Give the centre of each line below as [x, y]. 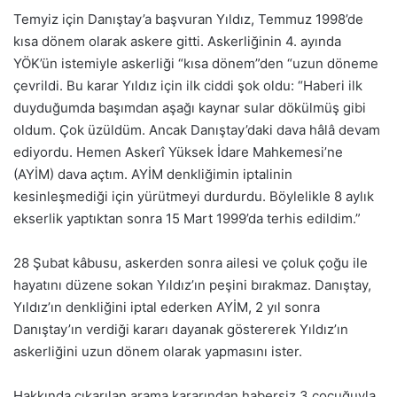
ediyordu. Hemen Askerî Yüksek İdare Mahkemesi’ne [178, 152]
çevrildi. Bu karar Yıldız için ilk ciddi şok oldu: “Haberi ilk [188, 86]
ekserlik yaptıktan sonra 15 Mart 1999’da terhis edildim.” [187, 218]
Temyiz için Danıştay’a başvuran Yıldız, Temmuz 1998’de [188, 19]
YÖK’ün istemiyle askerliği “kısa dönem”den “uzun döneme [196, 63]
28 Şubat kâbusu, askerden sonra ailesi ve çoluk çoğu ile [191, 263]
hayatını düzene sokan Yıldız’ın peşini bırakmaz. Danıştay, [192, 285]
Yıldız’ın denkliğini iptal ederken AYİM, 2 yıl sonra [167, 307]
